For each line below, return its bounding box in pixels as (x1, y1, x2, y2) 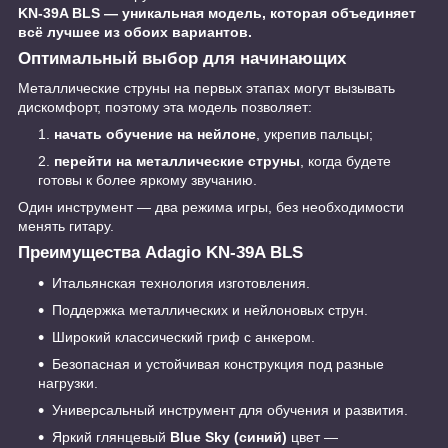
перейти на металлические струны (54, 153, 300, 170)
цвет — (287, 429, 338, 446)
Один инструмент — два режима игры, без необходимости (18, 199, 404, 216)
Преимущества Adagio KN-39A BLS (18, 243, 303, 263)
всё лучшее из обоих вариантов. (18, 23, 252, 40)
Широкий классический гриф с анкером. (52, 329, 315, 346)
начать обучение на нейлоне (54, 126, 256, 143)
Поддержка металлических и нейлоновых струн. (52, 302, 368, 319)
